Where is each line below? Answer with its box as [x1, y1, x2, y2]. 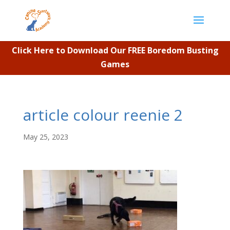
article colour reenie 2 [23, 104, 183, 125]
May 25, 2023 [23, 132, 68, 142]
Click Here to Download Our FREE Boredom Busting [11, 45, 219, 56]
